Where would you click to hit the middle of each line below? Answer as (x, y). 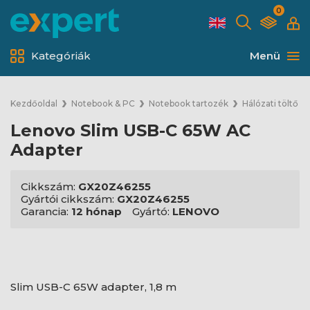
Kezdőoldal (34, 103)
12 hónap (97, 211)
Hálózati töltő (270, 103)
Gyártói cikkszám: (69, 199)
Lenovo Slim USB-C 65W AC (130, 130)
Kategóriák (61, 55)
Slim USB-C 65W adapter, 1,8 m (93, 287)
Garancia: (46, 211)
